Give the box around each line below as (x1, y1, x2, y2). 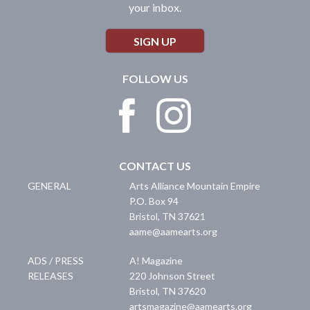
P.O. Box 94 (129, 195, 179, 208)
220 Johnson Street (129, 270, 216, 282)
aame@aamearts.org (129, 226, 218, 238)
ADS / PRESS (28, 255, 84, 267)
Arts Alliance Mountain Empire (129, 180, 261, 192)
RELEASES (28, 270, 73, 282)
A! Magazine (129, 255, 183, 267)
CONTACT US (119, 159, 191, 173)
